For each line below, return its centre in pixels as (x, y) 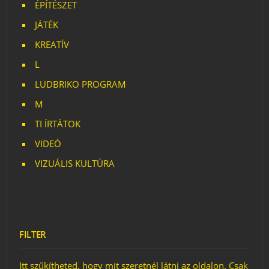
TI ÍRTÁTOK (58, 124)
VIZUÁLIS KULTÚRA (75, 163)
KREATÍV (52, 44)
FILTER (33, 234)
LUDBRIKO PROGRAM (81, 84)
